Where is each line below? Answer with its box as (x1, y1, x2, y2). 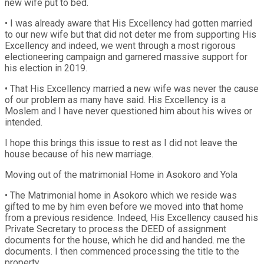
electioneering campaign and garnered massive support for (5, 51, 247, 62)
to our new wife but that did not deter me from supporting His (5, 28, 256, 40)
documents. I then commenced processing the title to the (5, 245, 239, 257)
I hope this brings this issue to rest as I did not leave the (5, 137, 237, 148)
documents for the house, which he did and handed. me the (5, 234, 245, 246)
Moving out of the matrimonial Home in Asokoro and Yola (5, 169, 237, 180)
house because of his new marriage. (5, 148, 153, 160)
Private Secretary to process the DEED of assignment (5, 223, 226, 235)
